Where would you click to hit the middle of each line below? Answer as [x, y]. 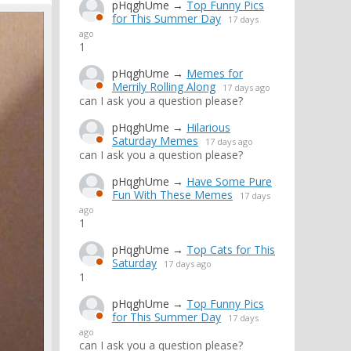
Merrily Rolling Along [164, 87]
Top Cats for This [231, 250]
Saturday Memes [155, 141]
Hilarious [208, 127]
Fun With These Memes [172, 195]
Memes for [215, 73]
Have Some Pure [229, 181]
